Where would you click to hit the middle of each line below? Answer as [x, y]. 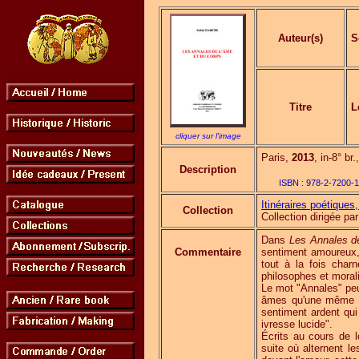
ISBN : [292, 183]
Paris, [276, 157]
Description [208, 169]
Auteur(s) [301, 38]
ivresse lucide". [297, 324]
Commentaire [208, 252]
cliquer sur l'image [208, 136]
